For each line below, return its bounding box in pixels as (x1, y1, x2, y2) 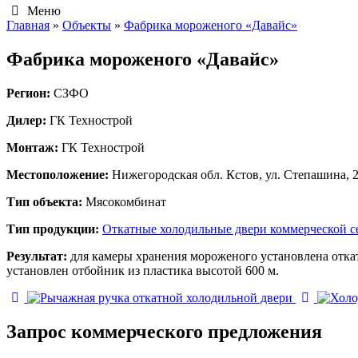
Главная (6, 18, 50, 32)
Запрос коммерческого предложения (6, 320, 322, 342)
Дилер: (6, 113, 50, 127)
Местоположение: (6, 167, 112, 181)
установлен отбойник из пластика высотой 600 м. (6, 263, 279, 277)
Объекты (62, 18, 111, 32)
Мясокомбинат (86, 194, 166, 209)
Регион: (6, 86, 54, 100)
